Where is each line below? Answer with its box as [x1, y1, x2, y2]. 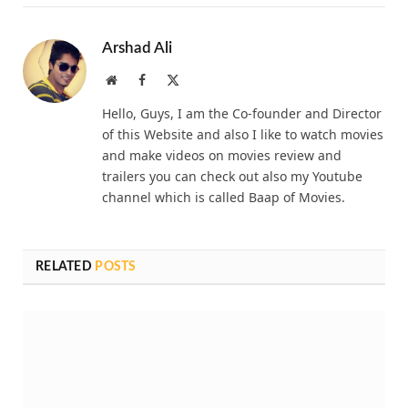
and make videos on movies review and [102, 147, 342, 165]
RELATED [36, 260, 96, 274]
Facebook [145, 73, 194, 87]
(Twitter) [178, 91, 225, 105]
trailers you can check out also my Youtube [102, 168, 362, 186]
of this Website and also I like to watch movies [102, 126, 383, 144]
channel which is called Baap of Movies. [102, 189, 345, 207]
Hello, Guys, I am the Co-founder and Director [102, 105, 382, 123]
